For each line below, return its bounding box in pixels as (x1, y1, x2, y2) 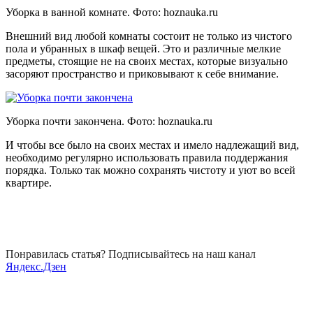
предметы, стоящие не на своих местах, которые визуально (6, 54, 288, 67)
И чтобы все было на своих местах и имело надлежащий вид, (6, 138, 299, 151)
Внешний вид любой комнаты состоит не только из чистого (6, 29, 292, 42)
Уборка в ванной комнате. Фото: (6, 6, 163, 18)
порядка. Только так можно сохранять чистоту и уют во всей (6, 163, 296, 176)
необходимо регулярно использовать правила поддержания (6, 151, 288, 163)
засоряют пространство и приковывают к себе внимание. (6, 67, 279, 80)
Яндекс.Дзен (6, 260, 66, 272)
